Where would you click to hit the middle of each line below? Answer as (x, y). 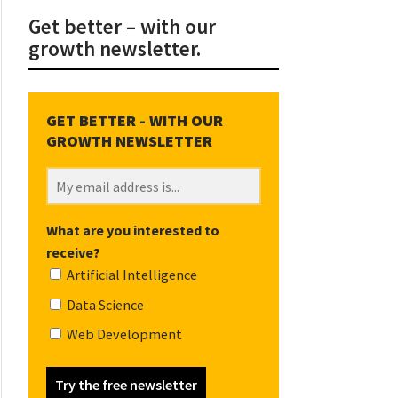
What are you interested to (132, 231)
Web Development (123, 334)
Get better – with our (122, 27)
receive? (73, 253)
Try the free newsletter (126, 384)
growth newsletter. (114, 49)
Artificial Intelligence (130, 275)
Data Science (103, 304)
